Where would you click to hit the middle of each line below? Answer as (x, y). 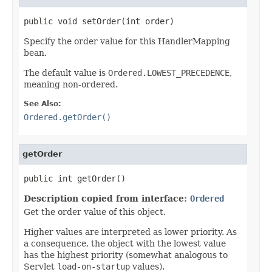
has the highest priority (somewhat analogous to (126, 255)
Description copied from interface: (107, 198)
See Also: (42, 104)
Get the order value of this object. (95, 212)
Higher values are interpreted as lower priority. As (130, 232)
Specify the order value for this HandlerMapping (127, 41)
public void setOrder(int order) (99, 21)
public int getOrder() (75, 178)
